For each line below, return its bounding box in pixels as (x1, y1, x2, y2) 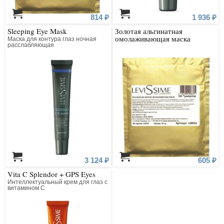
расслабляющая (7, 41, 54, 49)
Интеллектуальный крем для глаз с (7, 178, 108, 185)
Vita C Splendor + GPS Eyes (7, 169, 96, 179)
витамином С (7, 184, 45, 191)
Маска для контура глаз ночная (7, 35, 97, 43)
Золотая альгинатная (115, 26, 183, 36)
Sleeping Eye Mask (7, 26, 67, 36)
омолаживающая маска (115, 33, 191, 44)
